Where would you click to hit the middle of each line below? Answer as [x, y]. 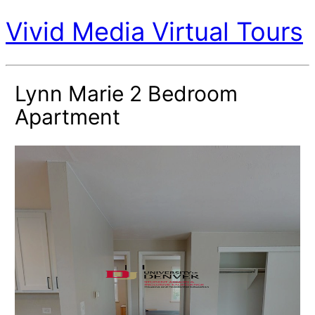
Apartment [67, 116]
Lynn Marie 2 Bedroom [126, 93]
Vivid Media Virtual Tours [154, 32]
